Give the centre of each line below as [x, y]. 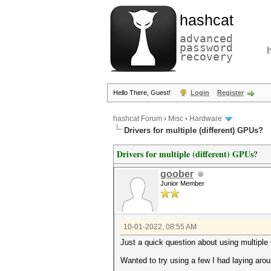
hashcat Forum [138, 119]
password [206, 47]
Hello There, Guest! [143, 93]
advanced [206, 38]
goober [177, 174]
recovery [206, 57]
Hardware [206, 119]
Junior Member [182, 183]
